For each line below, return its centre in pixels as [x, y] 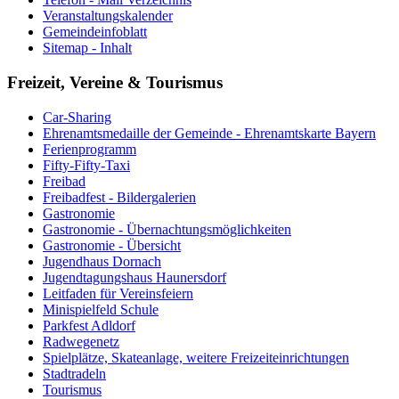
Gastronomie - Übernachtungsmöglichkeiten [167, 229]
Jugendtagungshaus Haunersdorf [134, 277]
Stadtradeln [74, 373]
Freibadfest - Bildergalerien [119, 197]
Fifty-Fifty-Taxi [86, 165]
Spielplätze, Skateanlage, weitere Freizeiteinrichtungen [196, 357]
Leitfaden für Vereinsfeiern [118, 293]
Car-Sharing [77, 117]
